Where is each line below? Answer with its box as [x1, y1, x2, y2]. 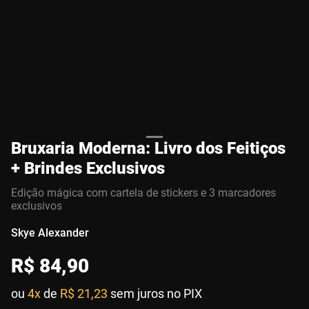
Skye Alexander [11, 226, 89, 239]
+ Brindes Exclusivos [11, 159, 165, 178]
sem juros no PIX [110, 286, 202, 301]
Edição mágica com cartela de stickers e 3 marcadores [11, 186, 276, 199]
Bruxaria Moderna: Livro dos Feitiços [11, 139, 286, 158]
